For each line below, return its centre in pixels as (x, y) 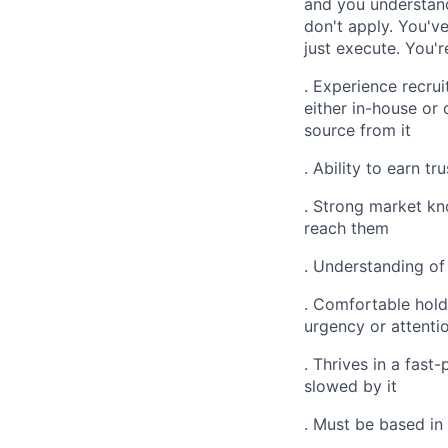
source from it (357, 130)
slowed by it (350, 386)
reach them (346, 228)
